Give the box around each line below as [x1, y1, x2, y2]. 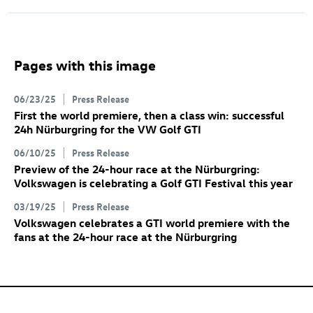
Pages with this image [14, 56, 156, 74]
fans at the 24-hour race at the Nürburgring [14, 230, 237, 245]
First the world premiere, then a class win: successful [14, 108, 284, 123]
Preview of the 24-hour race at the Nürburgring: [14, 162, 260, 177]
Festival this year [202, 176, 293, 191]
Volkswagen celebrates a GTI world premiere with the [14, 216, 290, 231]
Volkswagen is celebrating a [14, 176, 160, 191]
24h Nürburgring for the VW [14, 122, 159, 137]
